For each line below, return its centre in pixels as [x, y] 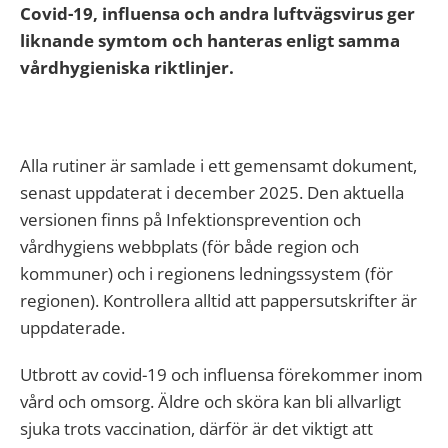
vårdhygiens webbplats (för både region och [189, 246]
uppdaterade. [72, 327]
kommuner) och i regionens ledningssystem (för [206, 273]
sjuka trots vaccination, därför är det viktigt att [196, 428]
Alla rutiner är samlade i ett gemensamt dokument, [218, 165]
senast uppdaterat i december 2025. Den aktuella [212, 192]
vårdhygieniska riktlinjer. [127, 67]
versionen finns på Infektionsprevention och [190, 219]
